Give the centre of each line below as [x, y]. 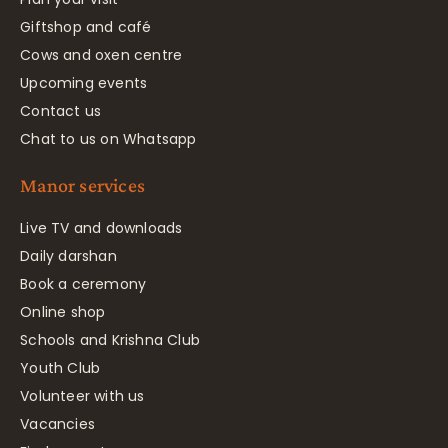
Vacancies [57, 423]
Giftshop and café [86, 26]
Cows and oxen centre [101, 54]
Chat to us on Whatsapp [108, 138]
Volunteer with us [82, 395]
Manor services [82, 184]
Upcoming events [84, 82]
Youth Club [60, 367]
